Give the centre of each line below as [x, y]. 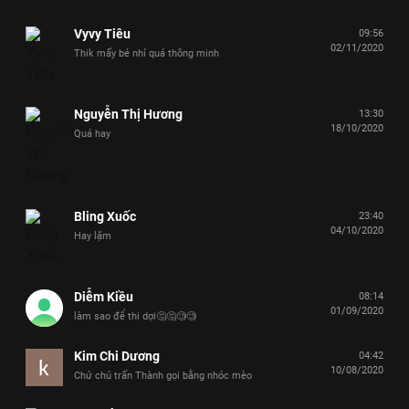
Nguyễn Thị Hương [128, 114]
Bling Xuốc [105, 216]
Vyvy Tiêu [102, 33]
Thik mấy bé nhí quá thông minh [147, 53]
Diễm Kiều [104, 296]
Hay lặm [93, 236]
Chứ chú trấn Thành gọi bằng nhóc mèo [163, 375]
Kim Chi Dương [117, 356]
